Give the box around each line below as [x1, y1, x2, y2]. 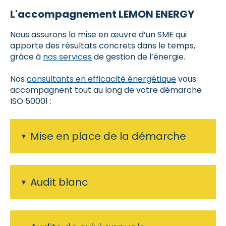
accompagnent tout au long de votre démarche [10, 84, 202, 96]
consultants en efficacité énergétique [27, 73, 176, 85]
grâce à [10, 51, 43, 63]
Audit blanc [30, 175, 88, 189]
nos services [43, 51, 92, 63]
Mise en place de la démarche [30, 129, 186, 144]
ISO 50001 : [10, 95, 51, 107]
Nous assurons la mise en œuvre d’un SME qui [10, 29, 187, 41]
